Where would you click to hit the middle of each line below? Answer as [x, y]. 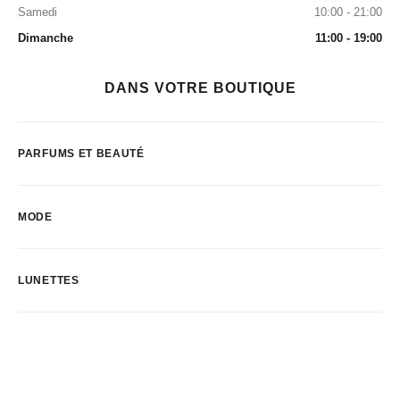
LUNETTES [49, 280]
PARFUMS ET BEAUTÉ [81, 154]
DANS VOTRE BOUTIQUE [200, 88]
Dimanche [46, 38]
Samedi [37, 12]
